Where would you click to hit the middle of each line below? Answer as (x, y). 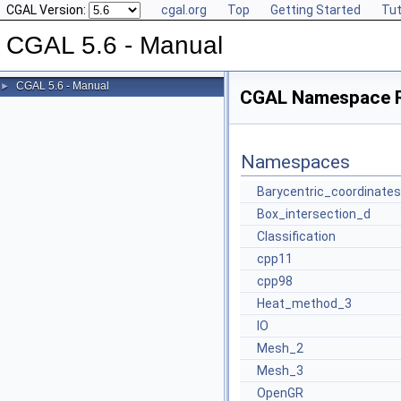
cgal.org (184, 10)
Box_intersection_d (314, 214)
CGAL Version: (47, 10)
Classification (296, 236)
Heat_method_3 (304, 303)
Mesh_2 (280, 348)
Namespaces (295, 162)
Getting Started (316, 10)
